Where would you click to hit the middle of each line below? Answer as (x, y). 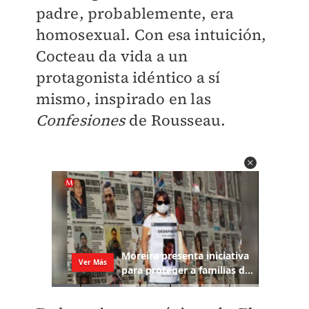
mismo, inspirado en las (123, 99)
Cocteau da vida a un (112, 56)
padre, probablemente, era (135, 13)
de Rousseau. (176, 120)
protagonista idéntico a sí (128, 77)
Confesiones (80, 120)
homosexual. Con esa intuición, (151, 34)
